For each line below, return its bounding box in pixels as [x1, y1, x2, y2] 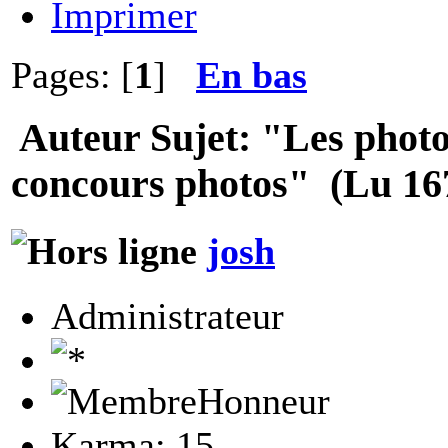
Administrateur [51, 294, 284, 337]
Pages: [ [11, 53, 134, 96]
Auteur [19, 116, 140, 161]
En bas [196, 53, 307, 96]
